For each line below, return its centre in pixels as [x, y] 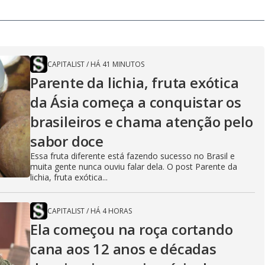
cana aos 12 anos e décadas [123, 249]
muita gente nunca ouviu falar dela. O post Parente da [134, 167]
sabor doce [67, 141]
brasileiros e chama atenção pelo [142, 122]
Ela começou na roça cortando [132, 229]
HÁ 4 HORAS [111, 211]
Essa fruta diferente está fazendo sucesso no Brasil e [132, 156]
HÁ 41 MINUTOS [117, 64]
